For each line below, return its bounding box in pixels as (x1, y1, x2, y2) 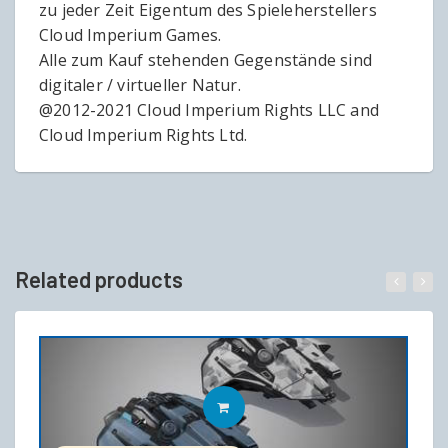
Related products (15, 266, 183, 293)
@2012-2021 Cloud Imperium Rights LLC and (39, 99, 380, 122)
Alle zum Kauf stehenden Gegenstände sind (39, 49, 373, 72)
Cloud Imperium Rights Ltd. (39, 124, 248, 147)
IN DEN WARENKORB (243, 399, 379, 416)
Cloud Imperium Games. (39, 24, 222, 47)
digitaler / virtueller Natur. (39, 74, 241, 97)
